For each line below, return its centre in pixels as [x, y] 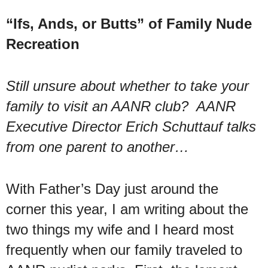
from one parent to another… [98, 147]
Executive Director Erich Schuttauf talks [131, 126]
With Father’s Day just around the [112, 188]
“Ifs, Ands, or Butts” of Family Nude [129, 23]
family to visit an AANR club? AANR [121, 106]
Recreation [43, 44]
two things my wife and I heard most [120, 229]
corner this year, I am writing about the [127, 209]
